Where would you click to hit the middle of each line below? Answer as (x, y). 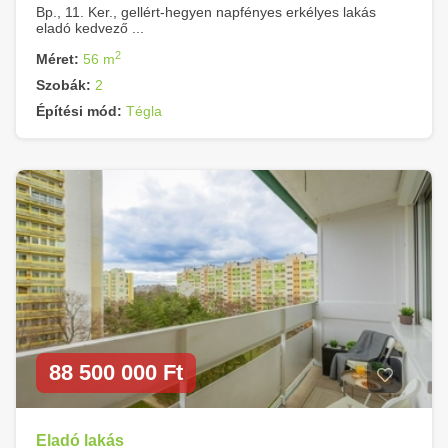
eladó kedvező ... (90, 28)
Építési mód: (79, 111)
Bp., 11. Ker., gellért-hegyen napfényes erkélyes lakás (206, 12)
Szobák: (63, 85)
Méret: (57, 59)
